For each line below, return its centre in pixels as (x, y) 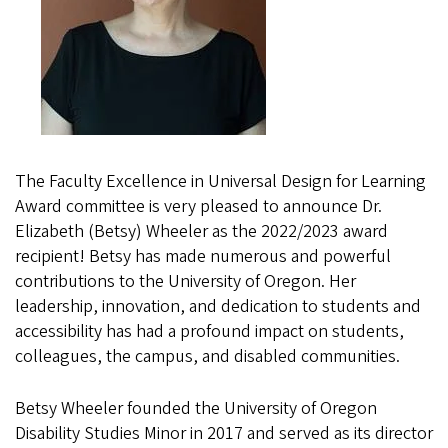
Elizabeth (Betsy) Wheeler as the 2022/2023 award (201, 232)
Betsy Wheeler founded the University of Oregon (196, 409)
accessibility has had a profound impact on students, (209, 332)
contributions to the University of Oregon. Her (185, 282)
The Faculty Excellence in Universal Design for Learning (220, 182)
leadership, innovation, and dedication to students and (218, 307)
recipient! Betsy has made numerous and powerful (203, 257)
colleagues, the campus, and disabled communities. (209, 357)
